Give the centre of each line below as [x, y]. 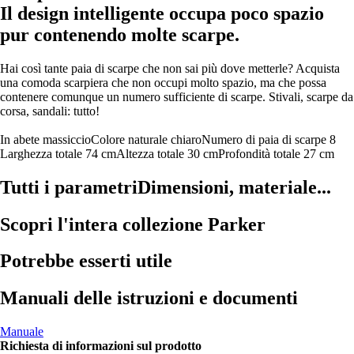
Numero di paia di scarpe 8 [269, 139]
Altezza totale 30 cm [167, 153]
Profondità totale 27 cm [276, 153]
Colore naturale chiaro [146, 139]
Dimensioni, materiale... [234, 187]
